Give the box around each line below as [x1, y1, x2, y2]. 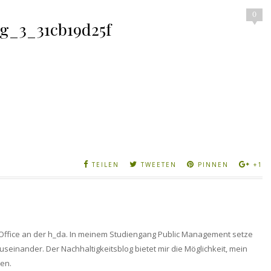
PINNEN [198, 160, 229, 169]
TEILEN [92, 160, 119, 169]
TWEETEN [141, 160, 177, 169]
